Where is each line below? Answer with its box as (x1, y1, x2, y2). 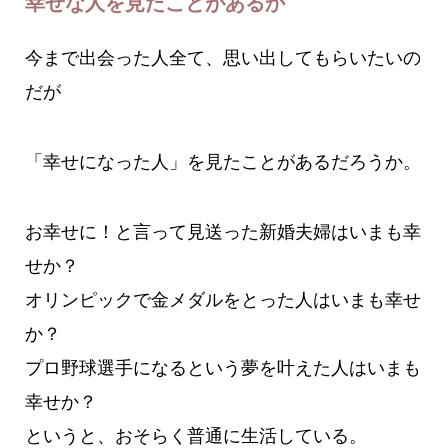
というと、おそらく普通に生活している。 (24, 425, 367, 446)
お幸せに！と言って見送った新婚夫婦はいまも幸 (24, 221, 421, 242)
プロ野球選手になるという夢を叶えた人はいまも (24, 357, 421, 378)
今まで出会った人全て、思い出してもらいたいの (24, 47, 421, 68)
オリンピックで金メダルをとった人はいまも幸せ (24, 289, 421, 310)
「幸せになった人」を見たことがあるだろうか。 (24, 151, 421, 172)
